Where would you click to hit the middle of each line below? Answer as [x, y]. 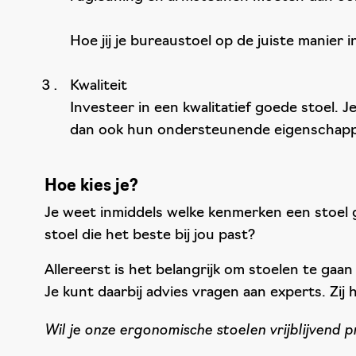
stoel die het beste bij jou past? [150, 236]
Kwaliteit [99, 86]
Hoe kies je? [91, 187]
